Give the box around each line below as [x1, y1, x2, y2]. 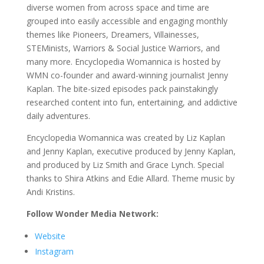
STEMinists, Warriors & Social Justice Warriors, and [26, 42, 220, 54]
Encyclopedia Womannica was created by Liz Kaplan [26, 132, 225, 143]
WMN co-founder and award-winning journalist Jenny [26, 70, 228, 81]
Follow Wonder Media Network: [26, 208, 159, 219]
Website [34, 230, 65, 242]
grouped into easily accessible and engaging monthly [26, 15, 227, 27]
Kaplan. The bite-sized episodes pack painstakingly [26, 83, 218, 94]
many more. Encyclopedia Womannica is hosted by [26, 56, 220, 67]
